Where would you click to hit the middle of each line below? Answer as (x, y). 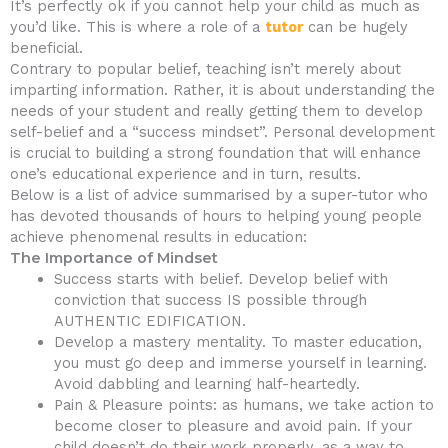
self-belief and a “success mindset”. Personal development (222, 132)
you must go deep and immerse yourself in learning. (240, 363)
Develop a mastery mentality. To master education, (237, 342)
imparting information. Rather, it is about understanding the (222, 90)
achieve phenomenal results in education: (158, 237)
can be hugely (355, 27)
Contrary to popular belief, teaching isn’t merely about (205, 69)
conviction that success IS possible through (210, 300)
